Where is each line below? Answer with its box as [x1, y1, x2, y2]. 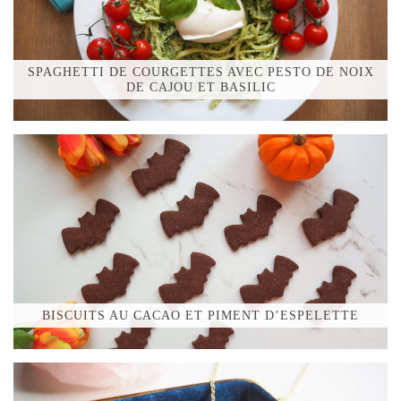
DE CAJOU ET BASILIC [125, 80, 276, 94]
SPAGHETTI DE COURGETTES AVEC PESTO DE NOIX [27, 64, 374, 79]
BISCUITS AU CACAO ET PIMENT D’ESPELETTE [42, 308, 359, 322]
